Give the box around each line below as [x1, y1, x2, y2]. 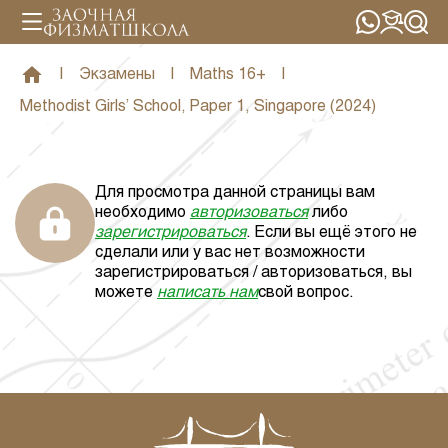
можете [95, 285, 153, 300]
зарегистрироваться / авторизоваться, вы [95, 265, 412, 280]
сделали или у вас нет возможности [95, 245, 365, 260]
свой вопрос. [258, 285, 354, 300]
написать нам [157, 285, 258, 300]
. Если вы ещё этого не [246, 225, 417, 240]
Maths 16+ [190, 67, 266, 82]
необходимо [95, 205, 186, 220]
